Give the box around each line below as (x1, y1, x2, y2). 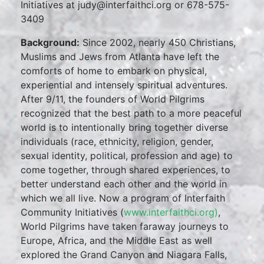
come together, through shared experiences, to (21, 164, 230, 176)
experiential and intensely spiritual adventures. (21, 79, 227, 91)
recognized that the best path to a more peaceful (21, 107, 242, 119)
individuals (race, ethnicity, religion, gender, (21, 136, 213, 147)
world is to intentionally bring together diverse (21, 121, 228, 133)
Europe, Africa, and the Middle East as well (21, 235, 212, 246)
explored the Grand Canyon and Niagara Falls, (21, 249, 227, 260)
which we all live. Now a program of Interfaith (21, 192, 225, 204)
